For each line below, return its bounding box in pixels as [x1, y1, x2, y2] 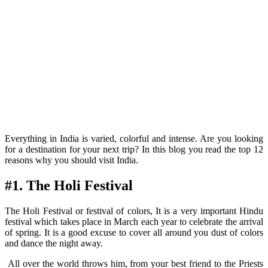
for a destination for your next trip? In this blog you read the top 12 [5, 144, 263, 155]
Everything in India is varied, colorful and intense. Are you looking [5, 133, 263, 144]
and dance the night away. [5, 238, 103, 249]
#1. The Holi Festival [5, 178, 133, 194]
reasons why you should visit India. [5, 155, 138, 166]
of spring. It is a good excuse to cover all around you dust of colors [5, 227, 263, 238]
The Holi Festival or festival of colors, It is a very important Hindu [5, 206, 263, 217]
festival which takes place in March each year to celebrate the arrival [5, 217, 263, 227]
